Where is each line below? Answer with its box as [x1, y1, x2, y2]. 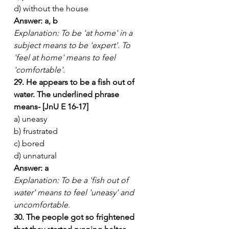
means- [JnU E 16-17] [14, 101, 88, 111]
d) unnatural [14, 150, 57, 161]
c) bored [14, 138, 44, 148]
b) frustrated [14, 126, 58, 136]
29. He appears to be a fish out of [14, 77, 136, 87]
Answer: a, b [14, 15, 58, 26]
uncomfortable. [14, 199, 70, 210]
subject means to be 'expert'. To [14, 40, 132, 50]
